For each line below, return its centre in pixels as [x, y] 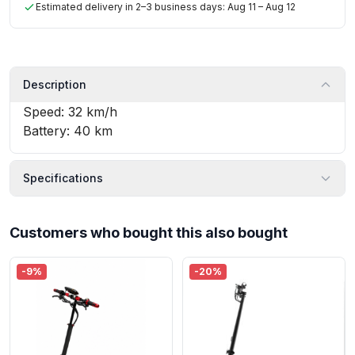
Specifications [63, 178]
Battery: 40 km [68, 131]
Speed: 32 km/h [70, 112]
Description [55, 85]
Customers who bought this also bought [149, 233]
